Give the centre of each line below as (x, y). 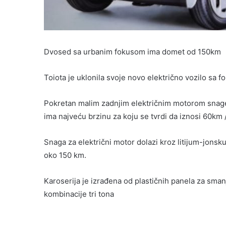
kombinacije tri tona (79, 194)
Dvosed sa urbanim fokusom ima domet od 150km (132, 52)
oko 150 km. (65, 155)
